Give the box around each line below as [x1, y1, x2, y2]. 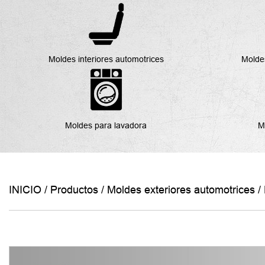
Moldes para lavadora [65, 121, 147, 130]
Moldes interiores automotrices [48, 54, 164, 64]
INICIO [9, 184, 41, 196]
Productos [50, 184, 98, 196]
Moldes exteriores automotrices [107, 184, 255, 196]
